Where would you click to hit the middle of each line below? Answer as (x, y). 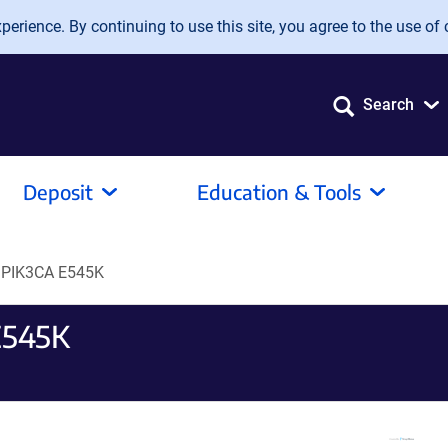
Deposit (58, 191)
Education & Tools (279, 191)
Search (388, 104)
